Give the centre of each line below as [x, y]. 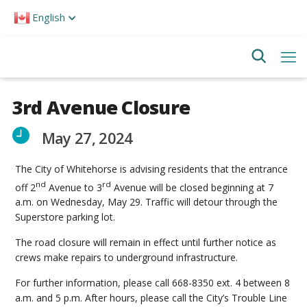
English [49, 17]
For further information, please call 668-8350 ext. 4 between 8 [153, 283]
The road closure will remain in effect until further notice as [146, 243]
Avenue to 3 [74, 187]
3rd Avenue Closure [101, 107]
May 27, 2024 [87, 137]
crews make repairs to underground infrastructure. [127, 258]
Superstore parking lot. [65, 217]
